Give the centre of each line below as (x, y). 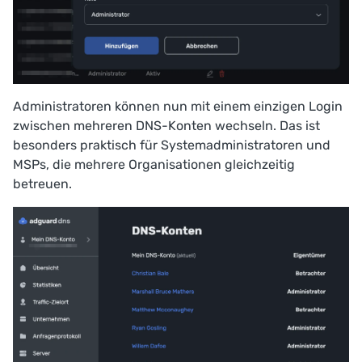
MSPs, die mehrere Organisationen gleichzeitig (154, 165)
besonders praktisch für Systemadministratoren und (172, 145)
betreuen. (42, 184)
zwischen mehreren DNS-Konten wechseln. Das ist (166, 126)
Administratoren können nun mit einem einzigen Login (178, 107)
